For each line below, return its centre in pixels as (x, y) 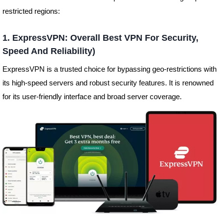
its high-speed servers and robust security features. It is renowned (108, 83)
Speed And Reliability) (49, 51)
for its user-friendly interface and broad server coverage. (92, 97)
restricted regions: (31, 11)
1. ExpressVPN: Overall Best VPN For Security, (100, 38)
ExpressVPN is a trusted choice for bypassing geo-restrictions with (109, 69)
